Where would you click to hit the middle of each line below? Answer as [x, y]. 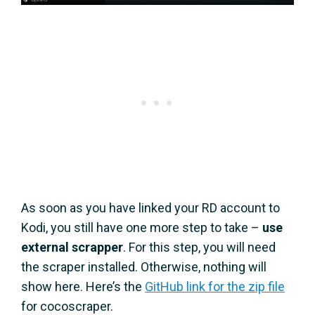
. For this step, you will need [199, 247]
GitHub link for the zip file [215, 286]
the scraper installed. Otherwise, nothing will [144, 266]
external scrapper [72, 247]
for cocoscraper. [67, 306]
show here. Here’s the [83, 286]
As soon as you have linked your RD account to [150, 207]
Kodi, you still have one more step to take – [142, 227]
